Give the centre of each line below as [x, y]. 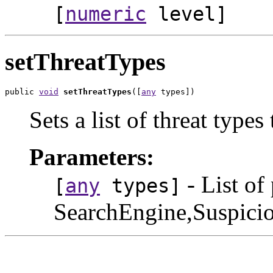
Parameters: [92, 157]
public [22, 92]
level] [187, 14]
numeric [106, 14]
